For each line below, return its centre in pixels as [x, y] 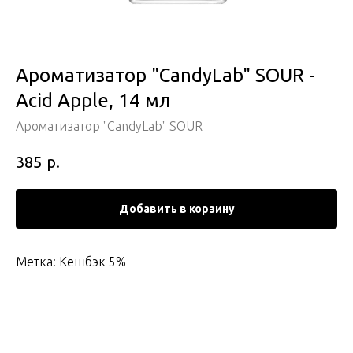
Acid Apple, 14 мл [93, 100]
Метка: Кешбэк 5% [71, 261]
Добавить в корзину [176, 208]
